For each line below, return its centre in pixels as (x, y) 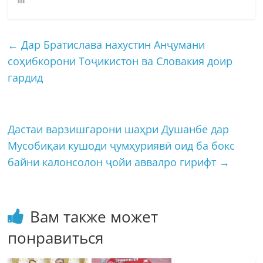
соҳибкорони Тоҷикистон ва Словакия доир (120, 61)
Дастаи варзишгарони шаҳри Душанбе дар (119, 129)
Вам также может (94, 216)
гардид (26, 77)
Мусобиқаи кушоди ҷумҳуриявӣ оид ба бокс (122, 145)
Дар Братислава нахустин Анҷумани (112, 44)
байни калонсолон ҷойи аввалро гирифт (114, 162)
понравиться (56, 237)
